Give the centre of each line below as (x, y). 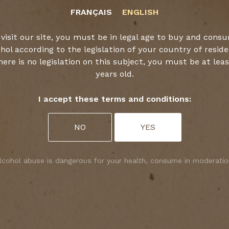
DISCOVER (85, 74)
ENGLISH (140, 12)
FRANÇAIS (91, 12)
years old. (114, 74)
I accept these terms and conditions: (114, 99)
